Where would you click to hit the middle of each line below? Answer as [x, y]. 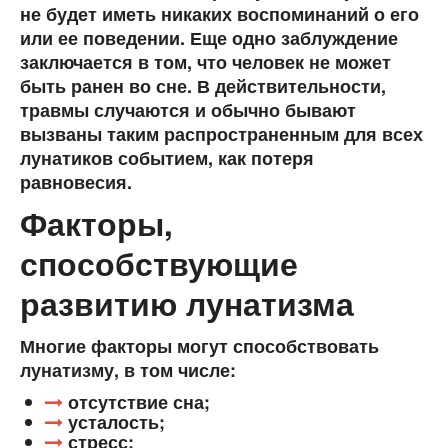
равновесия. [76, 182]
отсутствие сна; [136, 402]
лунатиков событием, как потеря [167, 158]
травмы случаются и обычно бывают [188, 110]
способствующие [159, 264]
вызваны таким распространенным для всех [221, 134]
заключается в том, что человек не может [205, 62]
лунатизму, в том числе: [128, 370]
